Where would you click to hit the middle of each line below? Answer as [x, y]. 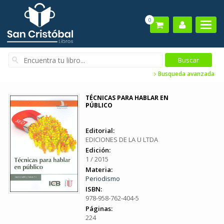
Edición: [98, 150]
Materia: [99, 169]
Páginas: [99, 208]
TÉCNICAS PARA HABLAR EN [127, 98]
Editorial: [100, 130]
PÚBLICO [99, 105]
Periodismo [103, 178]
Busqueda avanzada [185, 74]
